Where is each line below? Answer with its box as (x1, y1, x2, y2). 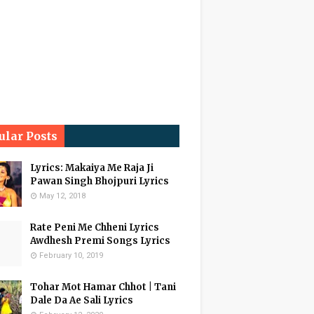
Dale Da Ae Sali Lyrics (30, 294, 133, 306)
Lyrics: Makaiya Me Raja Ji (30, 162, 153, 174)
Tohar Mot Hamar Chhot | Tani (30, 281, 176, 293)
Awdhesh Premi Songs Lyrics (30, 235, 170, 247)
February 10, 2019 (39, 251, 103, 260)
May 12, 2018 (39, 191, 86, 200)
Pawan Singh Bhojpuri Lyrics (30, 175, 169, 187)
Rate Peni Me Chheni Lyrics (30, 221, 159, 233)
